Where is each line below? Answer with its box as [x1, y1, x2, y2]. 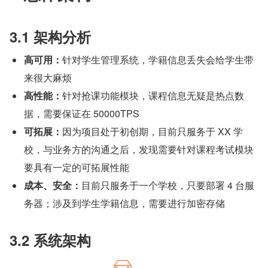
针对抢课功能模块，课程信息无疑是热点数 [62, 88, 244, 102]
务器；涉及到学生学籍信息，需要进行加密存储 [24, 196, 225, 210]
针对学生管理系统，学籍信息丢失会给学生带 [62, 52, 254, 66]
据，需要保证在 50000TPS [24, 106, 139, 120]
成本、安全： [24, 178, 81, 192]
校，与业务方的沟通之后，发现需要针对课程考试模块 [24, 142, 254, 156]
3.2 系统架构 [10, 229, 91, 250]
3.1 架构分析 [10, 26, 91, 47]
